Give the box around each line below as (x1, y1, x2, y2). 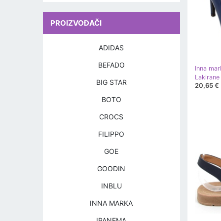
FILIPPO (98, 130, 125, 138)
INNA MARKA (90, 199, 133, 207)
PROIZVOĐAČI (50, 18, 102, 28)
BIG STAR (96, 78, 127, 86)
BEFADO (98, 61, 125, 69)
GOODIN (97, 164, 126, 173)
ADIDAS (99, 43, 124, 52)
